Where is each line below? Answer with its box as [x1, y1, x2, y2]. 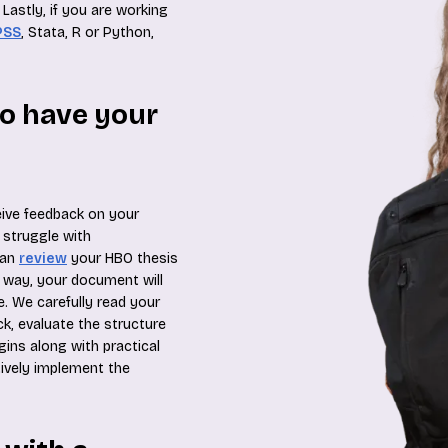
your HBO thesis [67, 250, 178, 267]
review [19, 250, 67, 267]
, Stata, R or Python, [21, 24, 154, 41]
